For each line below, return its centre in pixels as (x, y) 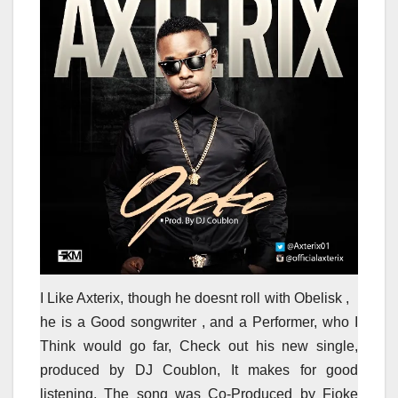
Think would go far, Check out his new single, (199, 346)
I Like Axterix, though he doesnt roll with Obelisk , (195, 298)
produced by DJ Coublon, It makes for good (199, 370)
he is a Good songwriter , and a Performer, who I (199, 322)
